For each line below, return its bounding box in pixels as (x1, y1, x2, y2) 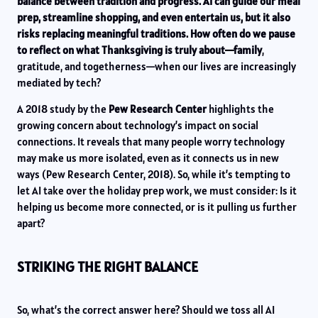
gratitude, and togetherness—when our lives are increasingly (17, 59, 296, 73)
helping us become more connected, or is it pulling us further (17, 200, 297, 214)
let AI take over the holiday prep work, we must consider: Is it (17, 184, 297, 198)
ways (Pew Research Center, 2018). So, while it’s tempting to (17, 168, 290, 182)
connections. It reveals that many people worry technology (17, 135, 285, 149)
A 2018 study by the (17, 102, 109, 116)
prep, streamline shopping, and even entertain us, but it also (17, 10, 290, 24)
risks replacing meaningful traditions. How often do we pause (17, 26, 295, 40)
